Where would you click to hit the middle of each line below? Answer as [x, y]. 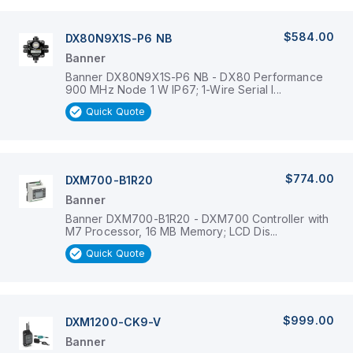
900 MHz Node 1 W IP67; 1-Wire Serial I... [173, 89]
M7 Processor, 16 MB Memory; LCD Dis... [171, 231]
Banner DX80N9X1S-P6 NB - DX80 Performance [194, 77]
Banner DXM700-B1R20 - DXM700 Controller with [197, 219]
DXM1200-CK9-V [113, 322]
